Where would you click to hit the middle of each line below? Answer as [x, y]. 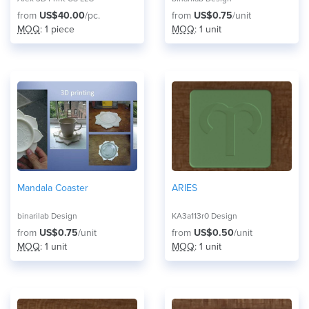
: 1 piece [57, 29]
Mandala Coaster [53, 188]
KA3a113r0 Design [205, 216]
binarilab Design [47, 216]
